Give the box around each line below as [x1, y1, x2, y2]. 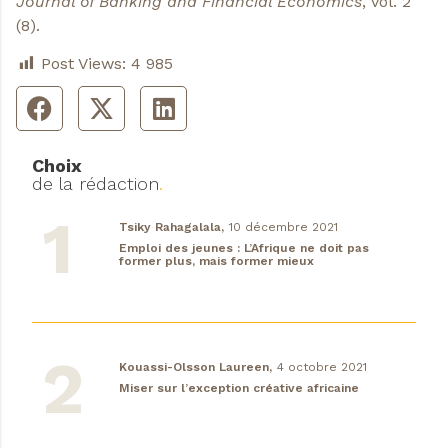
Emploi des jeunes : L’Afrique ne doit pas [118, 241, 369, 256]
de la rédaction [32, 173, 159, 195]
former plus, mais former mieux [118, 254, 314, 269]
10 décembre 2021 [228, 220, 338, 235]
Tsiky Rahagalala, [118, 220, 224, 235]
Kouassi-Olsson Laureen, [118, 360, 272, 375]
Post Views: [41, 54, 126, 74]
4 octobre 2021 [276, 360, 367, 375]
